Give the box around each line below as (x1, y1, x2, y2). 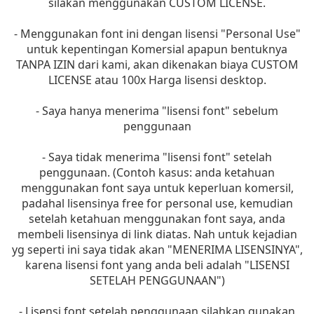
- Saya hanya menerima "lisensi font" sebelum (36, 103, 278, 119)
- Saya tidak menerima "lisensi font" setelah (42, 149, 272, 165)
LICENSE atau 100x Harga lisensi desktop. (48, 72, 266, 88)
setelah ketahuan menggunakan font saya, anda (29, 211, 285, 227)
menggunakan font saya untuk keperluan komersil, (20, 180, 294, 196)
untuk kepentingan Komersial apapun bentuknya (27, 41, 287, 57)
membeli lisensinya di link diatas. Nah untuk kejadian (17, 226, 297, 243)
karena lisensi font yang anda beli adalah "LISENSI (25, 257, 289, 273)
